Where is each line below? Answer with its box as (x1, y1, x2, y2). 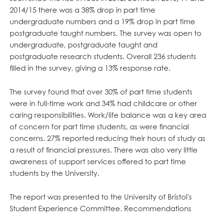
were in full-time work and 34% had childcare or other (9, 99, 197, 108)
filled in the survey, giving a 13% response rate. (9, 63, 172, 72)
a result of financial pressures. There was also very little (9, 145, 198, 154)
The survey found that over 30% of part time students (9, 87, 192, 96)
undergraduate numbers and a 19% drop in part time (9, 17, 195, 26)
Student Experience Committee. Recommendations (9, 204, 191, 213)
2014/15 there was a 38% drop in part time (9, 5, 155, 14)
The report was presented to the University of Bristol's (9, 192, 192, 201)
